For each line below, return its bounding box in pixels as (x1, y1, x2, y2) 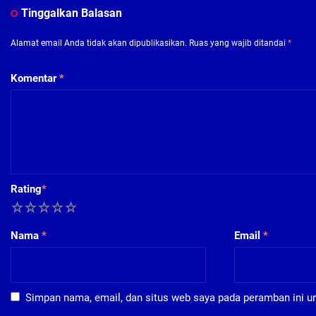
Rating (11, 183, 42, 196)
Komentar (11, 72, 59, 85)
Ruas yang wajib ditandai (189, 38, 288, 49)
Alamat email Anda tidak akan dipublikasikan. (11, 38, 187, 49)
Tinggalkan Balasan (21, 6, 122, 20)
